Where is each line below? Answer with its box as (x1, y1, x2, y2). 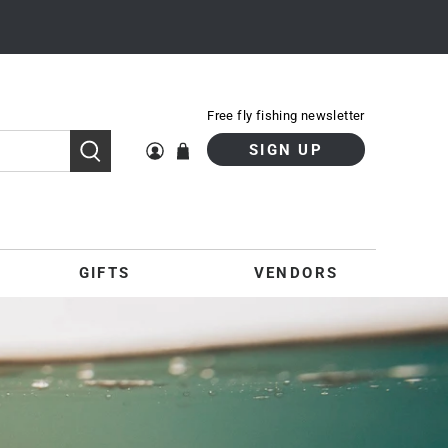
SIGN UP (249, 140, 323, 159)
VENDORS (253, 263, 339, 282)
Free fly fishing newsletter (207, 108, 365, 124)
